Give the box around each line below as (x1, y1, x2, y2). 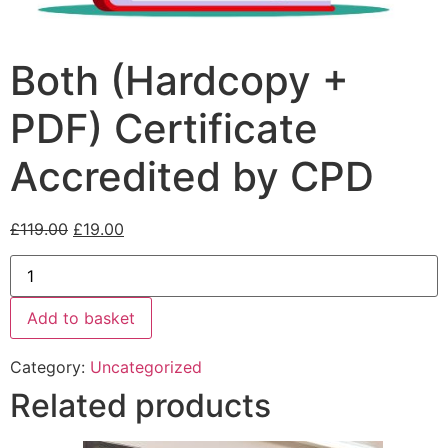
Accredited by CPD (10, 151, 374, 201)
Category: (10, 357, 90, 378)
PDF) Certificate (10, 103, 318, 153)
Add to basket (27, 308, 135, 329)
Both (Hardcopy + (10, 55, 349, 105)
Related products (10, 386, 271, 426)
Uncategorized (90, 357, 202, 378)
